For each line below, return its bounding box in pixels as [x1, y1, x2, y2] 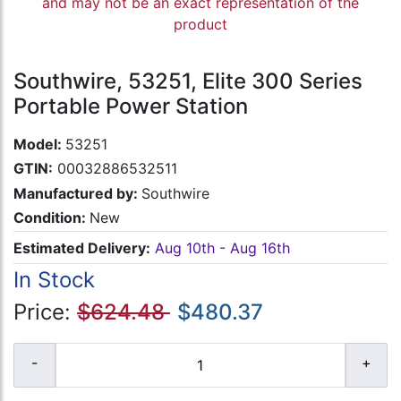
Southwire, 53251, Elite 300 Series [13, 68, 363, 95]
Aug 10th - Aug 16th [155, 238, 290, 257]
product [174, 15, 227, 34]
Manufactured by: [13, 183, 141, 202]
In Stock [13, 267, 95, 294]
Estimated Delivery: [13, 238, 150, 257]
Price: [13, 299, 77, 326]
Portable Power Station [13, 93, 248, 120]
